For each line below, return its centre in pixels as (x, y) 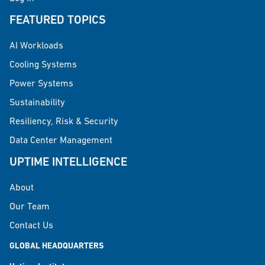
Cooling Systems (43, 64)
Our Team (30, 206)
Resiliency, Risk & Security (64, 121)
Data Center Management (61, 140)
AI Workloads (36, 45)
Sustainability (37, 102)
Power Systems (41, 83)
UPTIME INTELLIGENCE (68, 162)
